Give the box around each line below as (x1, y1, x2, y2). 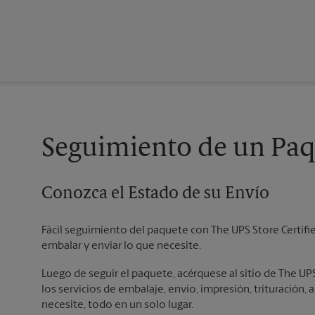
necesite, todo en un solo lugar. (41, 300, 193, 311)
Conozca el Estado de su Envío (41, 186, 269, 202)
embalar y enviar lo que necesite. (41, 240, 201, 252)
